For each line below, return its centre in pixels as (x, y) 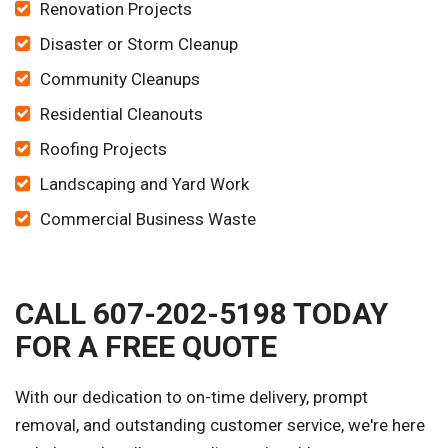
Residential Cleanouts (121, 114)
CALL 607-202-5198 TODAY (201, 314)
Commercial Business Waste (148, 219)
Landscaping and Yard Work (144, 184)
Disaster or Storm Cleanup (139, 44)
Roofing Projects (103, 149)
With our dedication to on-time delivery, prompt (191, 397)
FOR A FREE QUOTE (146, 347)
